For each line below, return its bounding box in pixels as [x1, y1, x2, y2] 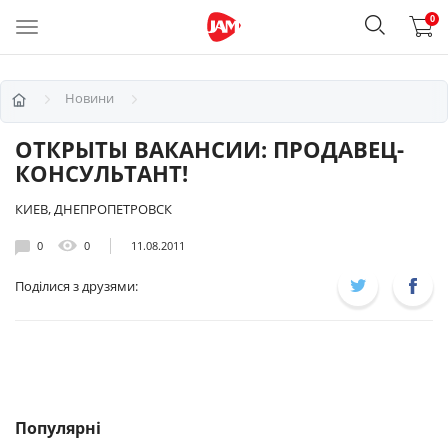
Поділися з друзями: [15, 276, 138, 295]
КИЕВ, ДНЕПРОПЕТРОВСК [15, 200, 172, 218]
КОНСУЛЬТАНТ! [15, 158, 188, 188]
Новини [65, 89, 114, 107]
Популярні [15, 417, 101, 439]
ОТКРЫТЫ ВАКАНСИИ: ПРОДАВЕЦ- [15, 134, 404, 164]
